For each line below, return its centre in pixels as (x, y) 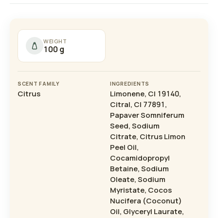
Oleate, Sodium (138, 180)
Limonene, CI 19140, (145, 94)
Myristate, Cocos (141, 190)
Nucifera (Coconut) (146, 201)
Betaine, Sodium (139, 169)
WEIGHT (55, 41)
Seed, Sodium (135, 126)
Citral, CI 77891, (138, 105)
